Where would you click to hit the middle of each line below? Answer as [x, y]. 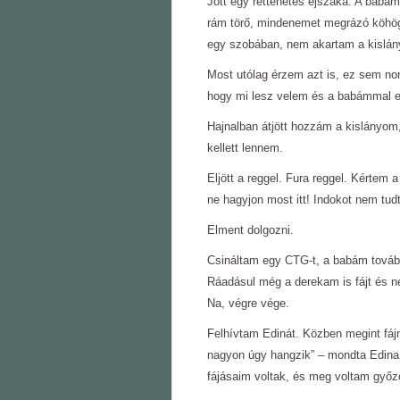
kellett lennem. [245, 148]
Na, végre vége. [248, 303]
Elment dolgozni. [250, 230]
